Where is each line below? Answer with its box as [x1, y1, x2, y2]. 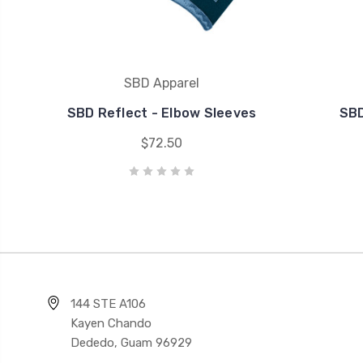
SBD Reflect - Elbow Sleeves [66, 105, 257, 122]
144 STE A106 [70, 297, 146, 312]
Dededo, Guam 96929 [70, 335, 192, 351]
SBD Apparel [124, 75, 199, 92]
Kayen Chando [70, 316, 152, 331]
